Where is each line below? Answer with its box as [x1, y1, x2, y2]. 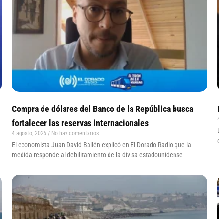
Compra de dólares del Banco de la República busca [12, 103, 193, 114]
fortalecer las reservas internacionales [12, 117, 151, 128]
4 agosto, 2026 [12, 130, 48, 137]
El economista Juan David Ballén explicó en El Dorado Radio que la [12, 140, 191, 149]
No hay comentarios [50, 130, 99, 137]
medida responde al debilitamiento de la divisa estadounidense [12, 151, 183, 159]
